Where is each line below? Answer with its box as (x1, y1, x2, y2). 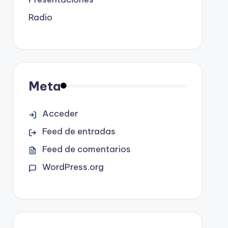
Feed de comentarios (42, 143, 131, 155)
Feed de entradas (42, 125, 116, 137)
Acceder (42, 107, 78, 119)
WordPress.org (42, 161, 104, 173)
